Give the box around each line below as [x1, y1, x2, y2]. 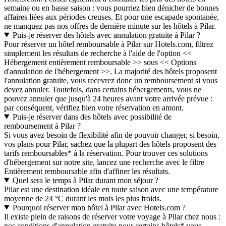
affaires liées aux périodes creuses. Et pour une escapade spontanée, [4, 12, 219, 21]
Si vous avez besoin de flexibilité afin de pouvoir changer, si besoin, [4, 130, 219, 139]
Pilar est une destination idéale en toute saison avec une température [4, 185, 218, 194]
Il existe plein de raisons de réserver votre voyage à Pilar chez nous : [4, 212, 220, 221]
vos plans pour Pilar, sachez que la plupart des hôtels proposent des [4, 139, 216, 148]
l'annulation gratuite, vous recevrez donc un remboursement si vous [4, 76, 217, 85]
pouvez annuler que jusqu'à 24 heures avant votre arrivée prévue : [4, 94, 212, 103]
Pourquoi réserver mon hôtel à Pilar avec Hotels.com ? [12, 203, 186, 212]
